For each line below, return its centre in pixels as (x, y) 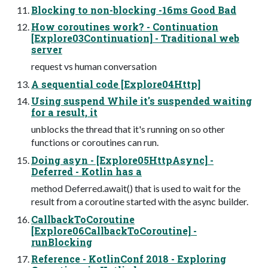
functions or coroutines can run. (95, 142)
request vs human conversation (94, 66)
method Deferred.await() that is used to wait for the (136, 188)
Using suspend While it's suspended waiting (141, 100)
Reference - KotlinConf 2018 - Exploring (129, 258)
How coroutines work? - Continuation (125, 26)
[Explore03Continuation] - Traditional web (135, 38)
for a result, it (64, 112)
